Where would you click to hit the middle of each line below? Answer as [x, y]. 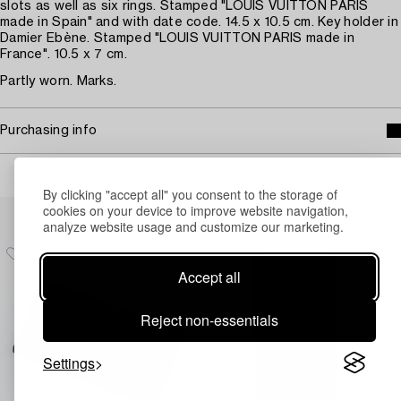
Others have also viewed [200, 208]
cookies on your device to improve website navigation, [196, 210]
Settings [69, 363]
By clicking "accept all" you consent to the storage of [190, 194]
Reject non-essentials [209, 320]
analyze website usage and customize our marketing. [193, 226]
